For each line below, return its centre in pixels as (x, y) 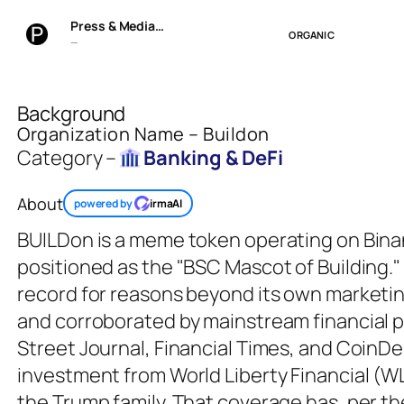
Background (72, 114)
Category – (67, 158)
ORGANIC (312, 35)
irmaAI (166, 203)
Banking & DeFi (213, 158)
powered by (103, 203)
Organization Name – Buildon (143, 134)
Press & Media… (117, 26)
